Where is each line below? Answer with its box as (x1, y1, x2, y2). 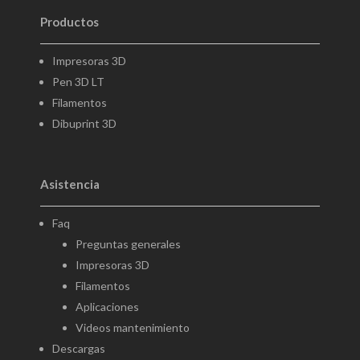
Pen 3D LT (52, 74, 104, 88)
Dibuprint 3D (52, 116, 117, 130)
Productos (40, 14, 99, 29)
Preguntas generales (76, 236, 181, 251)
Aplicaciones (76, 299, 139, 313)
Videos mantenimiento (76, 320, 190, 334)
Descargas (52, 341, 105, 355)
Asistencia (40, 176, 100, 191)
